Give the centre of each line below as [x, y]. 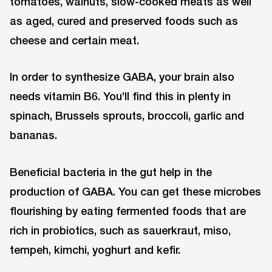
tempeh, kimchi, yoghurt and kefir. [95, 250]
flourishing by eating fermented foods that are [128, 211]
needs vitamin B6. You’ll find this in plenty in [120, 96]
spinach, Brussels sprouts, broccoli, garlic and [127, 116]
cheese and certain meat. [74, 40]
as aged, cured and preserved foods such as [124, 20]
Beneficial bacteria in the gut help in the [111, 172]
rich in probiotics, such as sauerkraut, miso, [120, 230]
